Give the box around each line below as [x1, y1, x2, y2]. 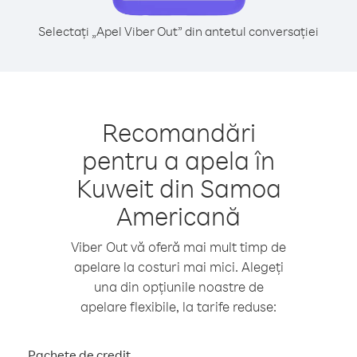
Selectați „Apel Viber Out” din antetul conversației [38, 23, 319, 39]
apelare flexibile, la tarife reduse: [80, 298, 277, 315]
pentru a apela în [82, 143, 275, 176]
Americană [116, 199, 241, 232]
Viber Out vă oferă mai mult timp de [71, 238, 286, 255]
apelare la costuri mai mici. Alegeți [73, 258, 284, 275]
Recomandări [101, 116, 256, 148]
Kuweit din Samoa [76, 171, 281, 204]
